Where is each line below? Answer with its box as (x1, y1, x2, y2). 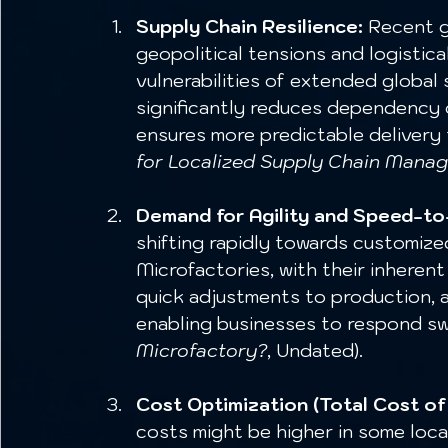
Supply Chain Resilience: (136, 15, 363, 39)
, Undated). (267, 339, 363, 363)
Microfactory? (136, 339, 267, 363)
